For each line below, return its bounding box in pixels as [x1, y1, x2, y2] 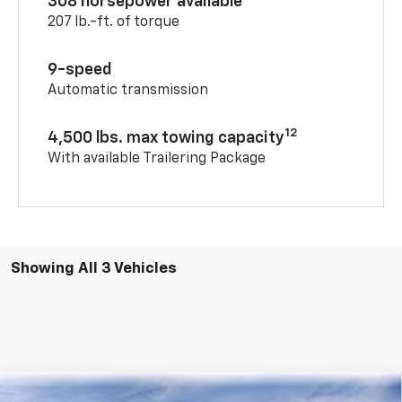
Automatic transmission [48, 83, 209, 98]
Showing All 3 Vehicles [11, 260, 177, 276]
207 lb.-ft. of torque [48, 14, 180, 30]
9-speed [48, 61, 113, 78]
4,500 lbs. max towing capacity [48, 129, 285, 146]
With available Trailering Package [48, 151, 267, 166]
